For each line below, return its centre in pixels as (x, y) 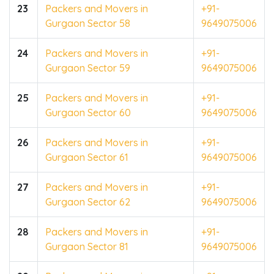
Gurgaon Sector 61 (87, 157)
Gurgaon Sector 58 (88, 23)
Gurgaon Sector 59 (88, 68)
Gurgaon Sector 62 (88, 202)
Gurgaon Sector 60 (88, 112)
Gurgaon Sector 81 (87, 246)
